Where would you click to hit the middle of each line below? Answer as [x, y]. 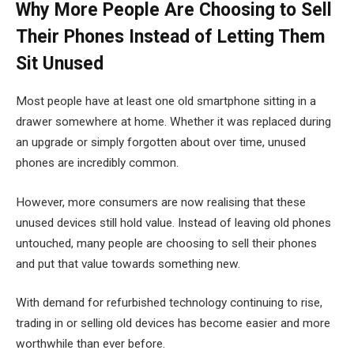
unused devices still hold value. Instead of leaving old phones [173, 222]
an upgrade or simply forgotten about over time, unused [161, 143]
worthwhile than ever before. [90, 344]
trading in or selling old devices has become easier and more [173, 324]
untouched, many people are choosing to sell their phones [166, 243]
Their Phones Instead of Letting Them [170, 36]
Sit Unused [60, 63]
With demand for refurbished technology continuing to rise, [169, 303]
